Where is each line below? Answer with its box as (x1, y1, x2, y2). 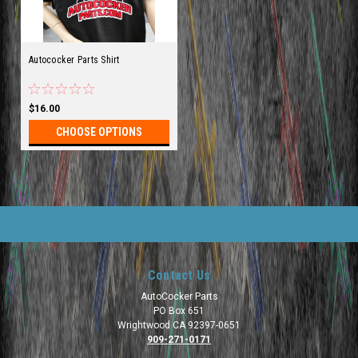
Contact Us (147, 268, 211, 283)
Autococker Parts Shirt (29, 54, 120, 66)
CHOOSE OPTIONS (55, 125, 142, 138)
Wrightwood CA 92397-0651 (117, 320, 241, 331)
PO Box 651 (153, 305, 205, 316)
